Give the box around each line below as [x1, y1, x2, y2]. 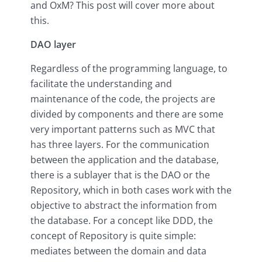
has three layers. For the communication [30, 137, 209, 151]
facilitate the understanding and [30, 77, 172, 90]
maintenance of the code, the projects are [30, 92, 215, 105]
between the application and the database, [30, 153, 219, 166]
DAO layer [30, 37, 76, 51]
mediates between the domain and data [30, 244, 206, 257]
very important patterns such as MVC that [30, 122, 215, 136]
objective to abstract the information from [30, 198, 217, 212]
